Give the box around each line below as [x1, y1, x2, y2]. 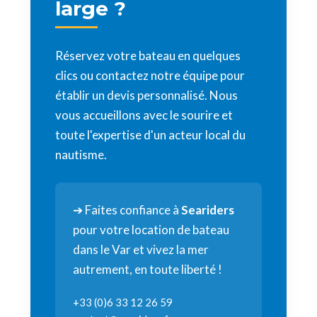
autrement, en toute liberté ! [73, 262, 222, 277]
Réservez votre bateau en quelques [55, 48, 241, 63]
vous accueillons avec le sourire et [55, 108, 233, 122]
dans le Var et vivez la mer [73, 242, 209, 257]
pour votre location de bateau [73, 222, 229, 237]
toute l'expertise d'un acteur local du [55, 127, 246, 142]
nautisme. [55, 147, 107, 162]
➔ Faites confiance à [73, 202, 181, 217]
